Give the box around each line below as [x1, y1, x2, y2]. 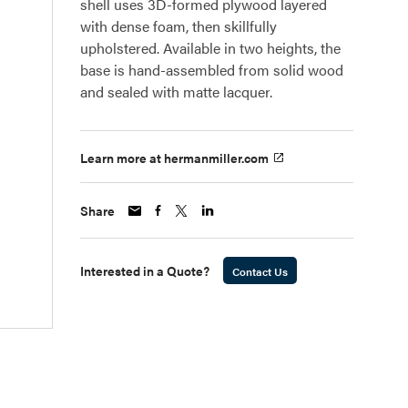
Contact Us [232, 263, 288, 280]
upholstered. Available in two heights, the [80, 37, 341, 58]
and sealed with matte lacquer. [80, 81, 272, 102]
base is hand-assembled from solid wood [80, 59, 343, 80]
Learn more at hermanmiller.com [80, 148, 269, 168]
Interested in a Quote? [80, 261, 209, 280]
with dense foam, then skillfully [80, 15, 277, 36]
